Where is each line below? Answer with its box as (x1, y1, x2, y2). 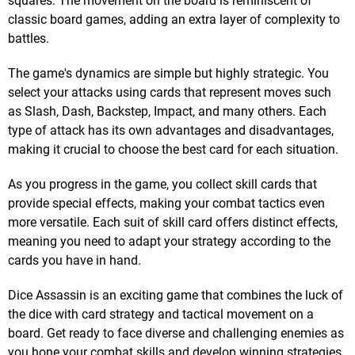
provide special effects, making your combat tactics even (8, 196, 325, 212)
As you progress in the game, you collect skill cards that (8, 177, 317, 193)
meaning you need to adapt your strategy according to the (8, 234, 330, 250)
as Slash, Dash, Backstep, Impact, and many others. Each (8, 104, 326, 120)
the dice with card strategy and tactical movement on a (8, 307, 314, 323)
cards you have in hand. (8, 253, 141, 269)
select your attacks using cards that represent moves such (8, 85, 331, 101)
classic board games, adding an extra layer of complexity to (8, 12, 340, 28)
